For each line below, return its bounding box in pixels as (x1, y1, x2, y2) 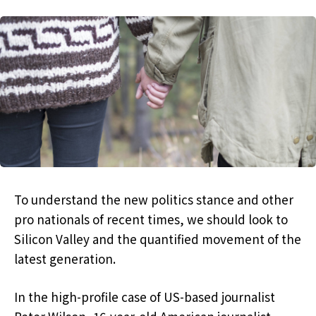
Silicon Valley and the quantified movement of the (14, 230, 301, 248)
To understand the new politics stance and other (14, 190, 293, 209)
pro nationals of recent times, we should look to (14, 210, 288, 229)
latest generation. (14, 250, 116, 268)
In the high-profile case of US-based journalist (14, 288, 275, 306)
